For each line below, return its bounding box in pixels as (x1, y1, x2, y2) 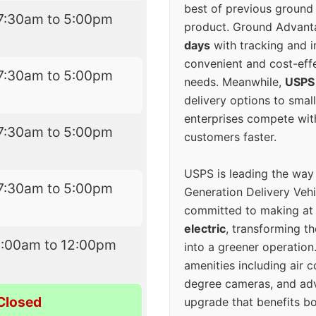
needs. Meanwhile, (184, 75, 285, 90)
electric (184, 221, 226, 236)
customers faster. (184, 130, 276, 145)
